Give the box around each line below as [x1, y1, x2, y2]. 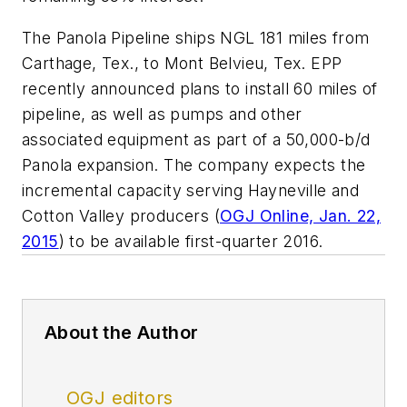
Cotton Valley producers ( [22, 205, 220, 225]
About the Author [45, 321, 199, 343]
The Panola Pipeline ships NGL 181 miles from [22, 27, 370, 47]
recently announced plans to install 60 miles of [22, 78, 378, 98]
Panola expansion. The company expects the [22, 154, 366, 174]
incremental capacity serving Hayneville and [22, 180, 360, 200]
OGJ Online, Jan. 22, [220, 205, 381, 225]
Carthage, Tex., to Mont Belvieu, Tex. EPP [22, 53, 342, 73]
